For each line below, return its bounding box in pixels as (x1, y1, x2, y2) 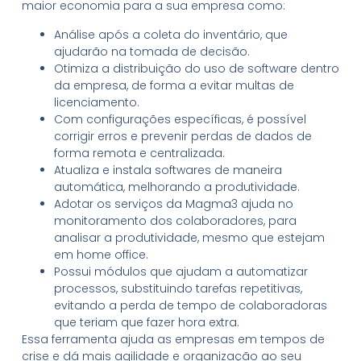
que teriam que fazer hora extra (53, 313, 237, 330)
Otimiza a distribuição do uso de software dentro (53, 60, 339, 77)
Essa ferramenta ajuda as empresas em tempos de (21, 330, 325, 347)
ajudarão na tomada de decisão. (53, 43, 250, 60)
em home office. (53, 246, 148, 263)
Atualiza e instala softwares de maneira (53, 161, 282, 178)
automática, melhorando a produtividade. (53, 178, 300, 195)
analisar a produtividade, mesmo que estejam (53, 229, 325, 246)
